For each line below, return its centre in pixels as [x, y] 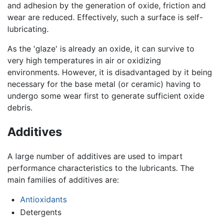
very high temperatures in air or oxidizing [84, 60]
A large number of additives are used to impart [95, 156]
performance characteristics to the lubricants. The [101, 168]
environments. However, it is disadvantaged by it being [110, 72]
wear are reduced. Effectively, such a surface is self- [105, 17]
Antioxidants [43, 200]
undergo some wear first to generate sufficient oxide [106, 96]
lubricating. [28, 29]
